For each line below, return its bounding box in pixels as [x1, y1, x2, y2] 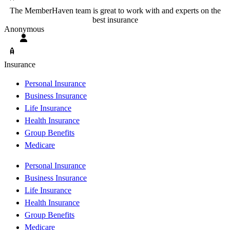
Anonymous [4, 24, 44, 33]
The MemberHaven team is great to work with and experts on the [9, 6, 221, 15]
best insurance [92, 15, 138, 24]
